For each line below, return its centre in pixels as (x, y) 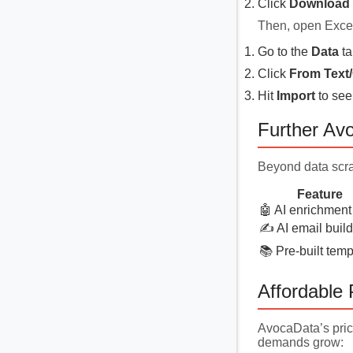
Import (296, 95)
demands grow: (301, 343)
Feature (320, 195)
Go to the (284, 51)
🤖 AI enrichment (305, 210)
